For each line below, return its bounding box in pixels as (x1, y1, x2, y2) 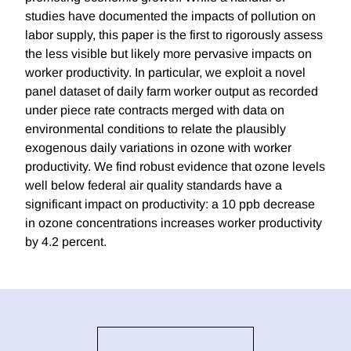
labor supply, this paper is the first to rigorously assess (25, 28, 323, 42)
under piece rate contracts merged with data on (25, 103, 284, 118)
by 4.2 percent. (25, 235, 107, 249)
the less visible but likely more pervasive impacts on (25, 47, 312, 61)
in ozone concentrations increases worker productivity (25, 216, 322, 230)
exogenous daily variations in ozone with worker (25, 141, 291, 155)
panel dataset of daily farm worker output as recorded (25, 85, 318, 99)
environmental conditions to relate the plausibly (25, 122, 286, 136)
